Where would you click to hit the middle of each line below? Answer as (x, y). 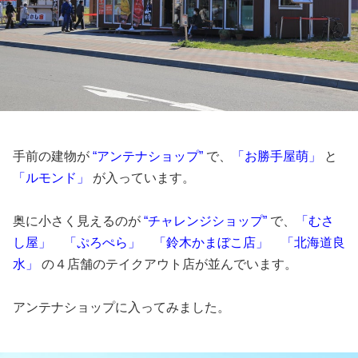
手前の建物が (51, 156)
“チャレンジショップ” (204, 221)
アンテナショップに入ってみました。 (121, 307)
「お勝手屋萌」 (276, 156)
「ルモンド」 (51, 177)
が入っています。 (142, 177)
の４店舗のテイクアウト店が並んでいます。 (169, 264)
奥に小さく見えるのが (77, 221)
